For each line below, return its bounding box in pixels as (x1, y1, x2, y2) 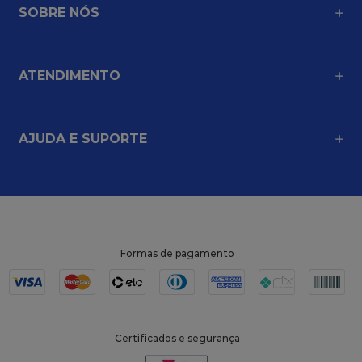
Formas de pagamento (120, 247, 234, 260)
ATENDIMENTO (19, 68, 120, 84)
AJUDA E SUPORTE (19, 131, 147, 147)
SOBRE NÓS (19, 5, 99, 21)
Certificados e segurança (114, 332, 240, 345)
